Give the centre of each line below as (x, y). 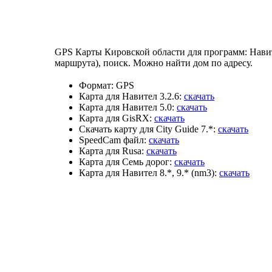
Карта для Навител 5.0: (127, 107)
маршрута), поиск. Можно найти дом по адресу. (155, 63)
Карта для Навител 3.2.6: (130, 96)
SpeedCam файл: (113, 140)
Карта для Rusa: (111, 151)
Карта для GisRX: (115, 118)
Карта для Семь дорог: (125, 161)
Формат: (96, 85)
